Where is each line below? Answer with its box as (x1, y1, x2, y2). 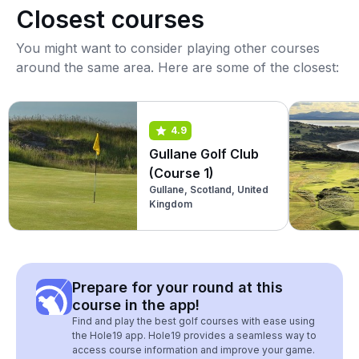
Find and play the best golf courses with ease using (72, 315, 315, 327)
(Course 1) (149, 164, 214, 181)
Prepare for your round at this (72, 279, 283, 296)
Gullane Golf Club (149, 145, 259, 162)
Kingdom (149, 197, 192, 210)
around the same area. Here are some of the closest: (16, 59, 339, 75)
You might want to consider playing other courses (16, 40, 320, 56)
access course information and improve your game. (72, 344, 315, 356)
